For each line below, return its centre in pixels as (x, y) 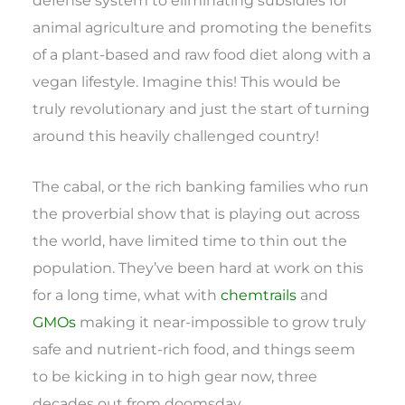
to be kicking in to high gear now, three (175, 376)
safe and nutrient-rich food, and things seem (194, 348)
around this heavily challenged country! (176, 135)
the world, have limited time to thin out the (190, 240)
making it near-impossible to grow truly (221, 321)
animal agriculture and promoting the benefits (202, 27)
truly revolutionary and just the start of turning (202, 108)
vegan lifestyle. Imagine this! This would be (187, 81)
